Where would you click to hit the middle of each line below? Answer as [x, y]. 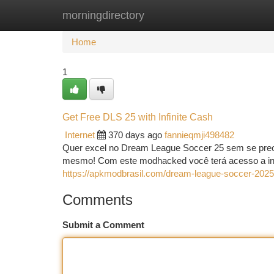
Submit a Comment [103, 225]
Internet [80, 135]
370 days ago [135, 135]
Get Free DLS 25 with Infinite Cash [138, 117]
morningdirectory [103, 15]
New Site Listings [158, 15]
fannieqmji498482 [199, 135]
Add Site [228, 15]
